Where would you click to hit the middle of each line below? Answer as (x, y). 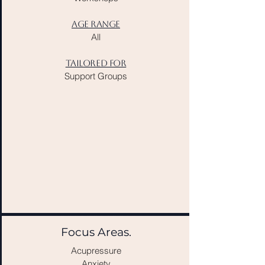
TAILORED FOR (96, 63)
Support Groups (96, 76)
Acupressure (96, 251)
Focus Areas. (96, 232)
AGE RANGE (96, 24)
